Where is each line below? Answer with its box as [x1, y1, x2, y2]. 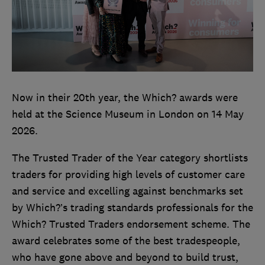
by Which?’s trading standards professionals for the [12, 201, 253, 215]
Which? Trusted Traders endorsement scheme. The [12, 218, 250, 231]
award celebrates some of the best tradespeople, [12, 234, 240, 248]
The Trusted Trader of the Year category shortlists [12, 151, 248, 165]
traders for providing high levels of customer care [12, 168, 245, 182]
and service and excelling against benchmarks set [12, 185, 243, 198]
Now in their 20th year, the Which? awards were [12, 91, 238, 105]
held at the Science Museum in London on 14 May [12, 108, 244, 121]
